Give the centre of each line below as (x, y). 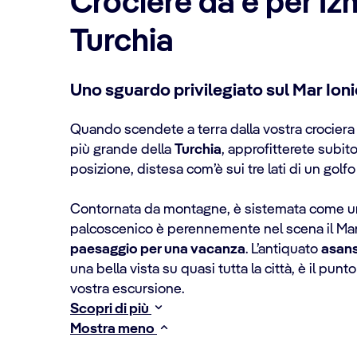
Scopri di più (111, 309)
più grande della (122, 150)
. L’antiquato (283, 249)
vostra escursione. (127, 289)
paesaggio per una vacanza (158, 249)
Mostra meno (114, 329)
